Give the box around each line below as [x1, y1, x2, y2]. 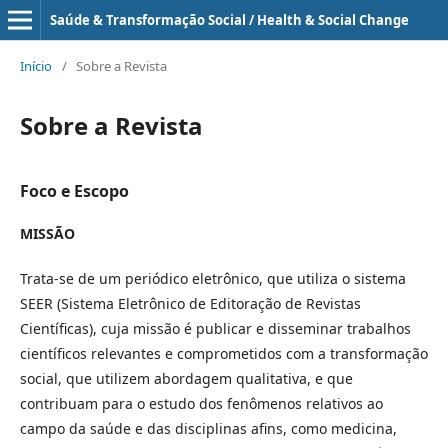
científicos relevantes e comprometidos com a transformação [20, 344, 428, 363]
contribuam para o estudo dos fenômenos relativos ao [20, 394, 383, 413]
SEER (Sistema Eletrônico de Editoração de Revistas [20, 294, 361, 313]
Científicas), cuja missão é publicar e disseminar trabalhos [20, 319, 411, 338]
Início [20, 57, 52, 75]
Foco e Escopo [20, 180, 129, 202]
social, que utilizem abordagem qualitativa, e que [20, 369, 353, 388]
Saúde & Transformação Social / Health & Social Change [50, 11, 409, 29]
